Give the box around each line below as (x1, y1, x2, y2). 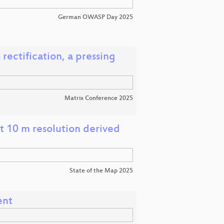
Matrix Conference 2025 (64, 95, 133, 102)
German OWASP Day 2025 (58, 14, 133, 21)
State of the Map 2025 (69, 167, 133, 174)
